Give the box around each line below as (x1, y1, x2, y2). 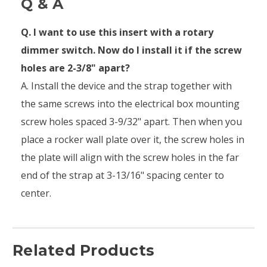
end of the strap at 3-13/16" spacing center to (21, 168, 224, 182)
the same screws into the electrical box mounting (21, 97, 240, 110)
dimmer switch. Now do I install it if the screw (21, 43, 242, 57)
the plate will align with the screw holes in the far (21, 150, 239, 164)
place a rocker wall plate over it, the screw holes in (21, 132, 244, 146)
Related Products (13, 241, 154, 259)
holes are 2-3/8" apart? (21, 61, 130, 74)
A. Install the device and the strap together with (21, 79, 232, 92)
